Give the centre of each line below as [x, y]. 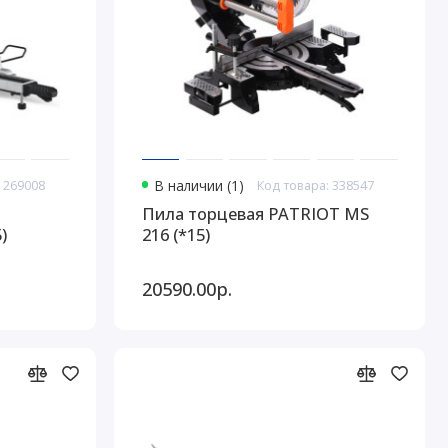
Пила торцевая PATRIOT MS [255, 214]
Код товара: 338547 [316, 185]
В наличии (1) [198, 185]
